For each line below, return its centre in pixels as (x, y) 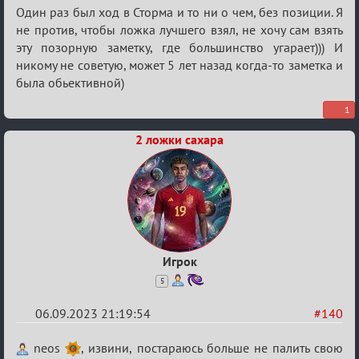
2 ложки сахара (179, 139)
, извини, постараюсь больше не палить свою (212, 347)
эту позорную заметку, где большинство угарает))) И (179, 47)
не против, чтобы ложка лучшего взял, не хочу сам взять (179, 29)
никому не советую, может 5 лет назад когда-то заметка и (179, 65)
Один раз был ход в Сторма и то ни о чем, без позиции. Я (179, 12)
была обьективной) (70, 82)
